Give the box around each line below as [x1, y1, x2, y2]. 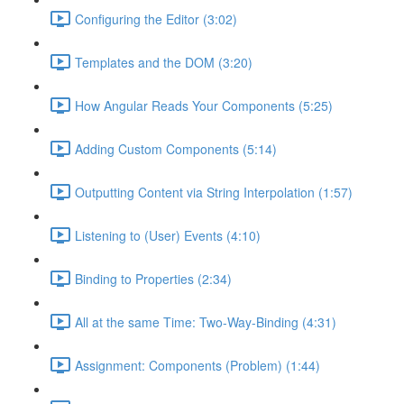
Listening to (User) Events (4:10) [75, 225, 261, 244]
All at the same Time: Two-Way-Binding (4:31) [75, 312, 336, 331]
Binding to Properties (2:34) [75, 269, 232, 288]
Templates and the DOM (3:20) [75, 52, 252, 71]
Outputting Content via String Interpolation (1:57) [75, 182, 353, 201]
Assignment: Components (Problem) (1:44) [75, 355, 320, 374]
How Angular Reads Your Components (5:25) [75, 96, 333, 115]
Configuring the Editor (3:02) [75, 9, 237, 28]
